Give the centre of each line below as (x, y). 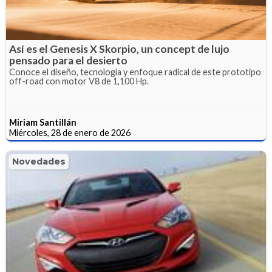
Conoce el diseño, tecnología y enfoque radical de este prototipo (135, 72)
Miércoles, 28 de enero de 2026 (70, 133)
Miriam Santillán (43, 123)
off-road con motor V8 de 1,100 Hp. (79, 81)
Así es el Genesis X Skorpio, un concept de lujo (119, 49)
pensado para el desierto (68, 61)
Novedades (39, 162)
